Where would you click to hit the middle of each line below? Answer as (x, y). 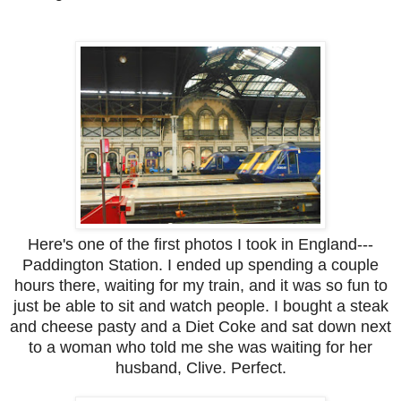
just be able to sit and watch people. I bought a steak (200, 307)
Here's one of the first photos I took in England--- (200, 245)
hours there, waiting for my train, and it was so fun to (200, 286)
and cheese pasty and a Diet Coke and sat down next (200, 327)
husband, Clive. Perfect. (200, 368)
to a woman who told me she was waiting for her (200, 348)
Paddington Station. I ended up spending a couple (200, 265)
